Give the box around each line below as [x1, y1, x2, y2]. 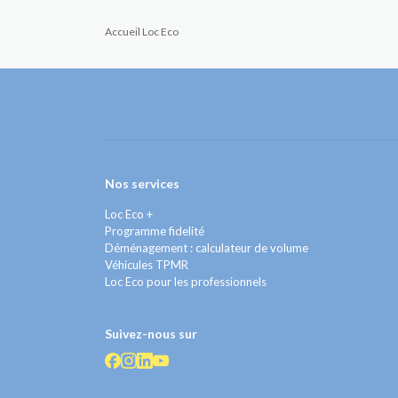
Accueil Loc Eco [105, 25, 179, 39]
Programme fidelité [105, 224, 204, 239]
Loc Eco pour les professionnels [105, 275, 267, 290]
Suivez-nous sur [105, 326, 197, 342]
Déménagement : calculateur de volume [105, 241, 308, 256]
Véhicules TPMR [105, 258, 188, 273]
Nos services [105, 176, 179, 192]
